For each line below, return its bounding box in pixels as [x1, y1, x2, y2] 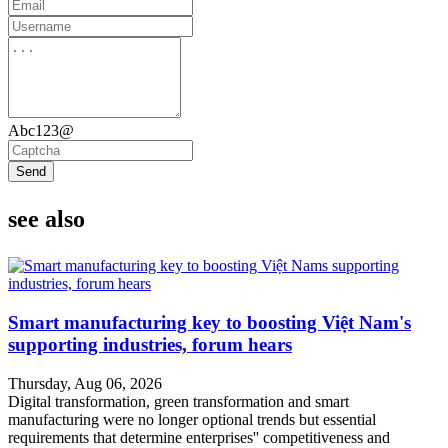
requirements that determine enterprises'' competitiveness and [8, 428, 390, 446]
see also [8, 206, 85, 233]
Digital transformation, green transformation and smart [8, 392, 349, 410]
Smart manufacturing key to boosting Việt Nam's [8, 312, 411, 334]
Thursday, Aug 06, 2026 [8, 374, 162, 392]
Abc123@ [8, 122, 74, 140]
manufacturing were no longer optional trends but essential [8, 410, 376, 428]
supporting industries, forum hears [8, 334, 292, 356]
